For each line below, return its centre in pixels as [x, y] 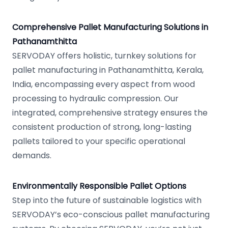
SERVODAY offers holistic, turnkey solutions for [104, 56]
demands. [32, 155]
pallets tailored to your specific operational [99, 141]
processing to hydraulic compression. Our [95, 98]
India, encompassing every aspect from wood [104, 84]
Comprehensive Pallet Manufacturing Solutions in [110, 27]
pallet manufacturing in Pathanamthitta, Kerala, [108, 70]
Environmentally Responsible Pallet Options [99, 186]
